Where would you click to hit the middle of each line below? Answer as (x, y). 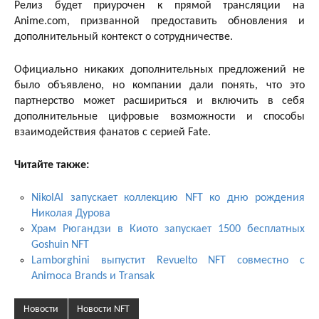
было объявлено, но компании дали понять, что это (159, 85)
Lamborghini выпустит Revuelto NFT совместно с (168, 260)
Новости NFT (104, 310)
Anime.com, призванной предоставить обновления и (159, 21)
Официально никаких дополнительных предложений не (159, 69)
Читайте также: (52, 165)
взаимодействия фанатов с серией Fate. (113, 132)
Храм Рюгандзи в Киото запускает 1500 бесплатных (168, 229)
